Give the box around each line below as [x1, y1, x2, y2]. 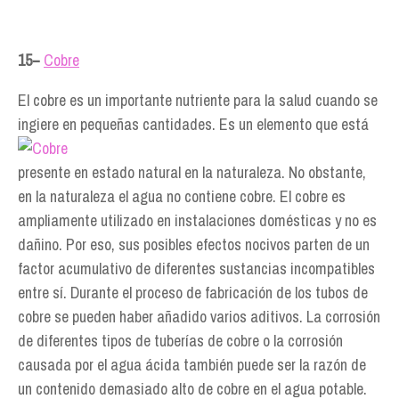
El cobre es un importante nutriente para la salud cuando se [18, 89, 378, 111]
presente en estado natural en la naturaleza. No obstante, [18, 161, 366, 183]
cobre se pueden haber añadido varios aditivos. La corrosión [18, 305, 380, 328]
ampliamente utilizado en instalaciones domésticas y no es [18, 209, 377, 232]
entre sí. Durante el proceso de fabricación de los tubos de [18, 281, 368, 304]
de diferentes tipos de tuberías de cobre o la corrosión [18, 330, 343, 352]
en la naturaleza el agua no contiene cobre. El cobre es [18, 185, 346, 208]
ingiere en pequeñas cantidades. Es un [18, 113, 256, 135]
